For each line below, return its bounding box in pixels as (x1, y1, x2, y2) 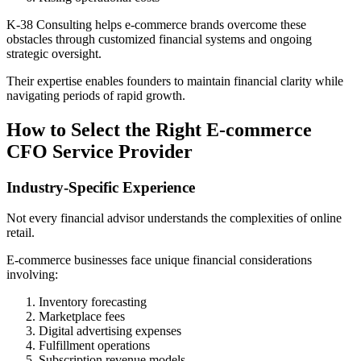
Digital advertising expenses (39, 324, 181, 338)
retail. (6, 226, 35, 240)
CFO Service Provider (6, 140, 193, 162)
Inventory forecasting (39, 295, 147, 309)
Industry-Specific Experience (6, 178, 195, 196)
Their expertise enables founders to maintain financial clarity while (6, 73, 343, 88)
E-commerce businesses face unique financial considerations (6, 253, 312, 268)
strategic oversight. (6, 46, 102, 60)
